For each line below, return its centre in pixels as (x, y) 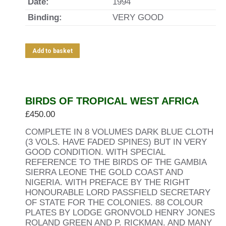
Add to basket (52, 51)
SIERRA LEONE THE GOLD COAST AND (104, 172)
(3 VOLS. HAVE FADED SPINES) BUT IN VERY (116, 142)
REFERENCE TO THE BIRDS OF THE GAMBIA (116, 162)
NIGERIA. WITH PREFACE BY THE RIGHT (107, 182)
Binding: (45, 17)
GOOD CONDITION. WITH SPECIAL (95, 152)
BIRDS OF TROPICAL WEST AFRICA (112, 101)
